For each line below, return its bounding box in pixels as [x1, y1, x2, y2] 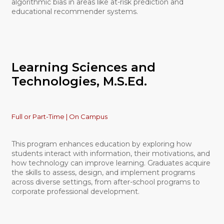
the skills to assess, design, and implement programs [11, 167, 195, 177]
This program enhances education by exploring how [11, 139, 191, 148]
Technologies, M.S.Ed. [11, 73, 147, 88]
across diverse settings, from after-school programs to [11, 177, 200, 186]
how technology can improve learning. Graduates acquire [11, 158, 210, 167]
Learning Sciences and [11, 59, 155, 74]
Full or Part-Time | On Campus [11, 112, 107, 120]
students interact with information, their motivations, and [11, 148, 210, 158]
